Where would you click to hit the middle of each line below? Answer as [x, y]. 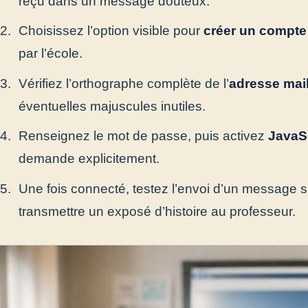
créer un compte [255, 31]
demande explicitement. [89, 159]
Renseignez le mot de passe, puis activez [143, 136]
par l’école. [50, 54]
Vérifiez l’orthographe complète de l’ [123, 83]
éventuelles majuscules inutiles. [112, 106]
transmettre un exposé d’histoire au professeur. [157, 211]
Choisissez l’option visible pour [111, 31]
